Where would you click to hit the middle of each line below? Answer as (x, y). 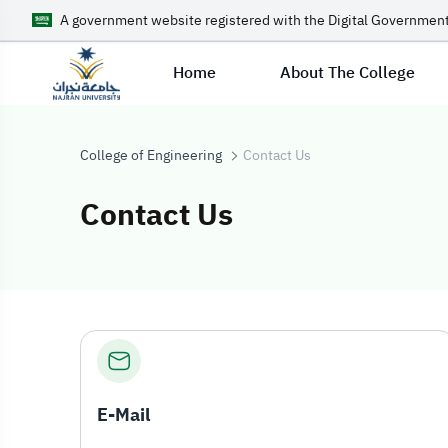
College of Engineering (151, 155)
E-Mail (123, 414)
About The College (348, 73)
